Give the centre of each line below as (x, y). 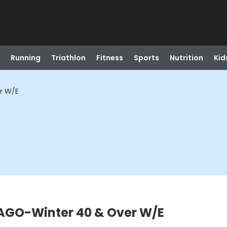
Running (25, 58)
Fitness (109, 58)
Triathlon (68, 58)
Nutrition (186, 58)
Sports (146, 58)
